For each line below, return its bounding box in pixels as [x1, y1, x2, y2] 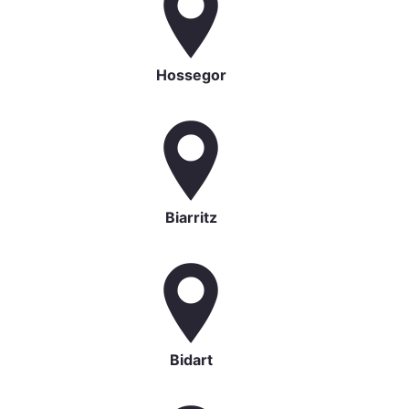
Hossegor [155, 66, 226, 85]
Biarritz [164, 208, 217, 227]
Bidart [169, 351, 213, 370]
